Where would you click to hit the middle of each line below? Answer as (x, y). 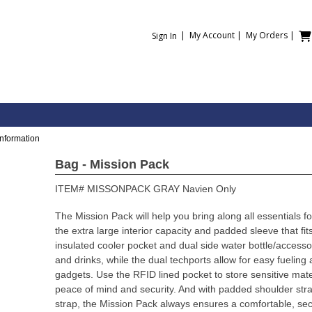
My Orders (267, 35)
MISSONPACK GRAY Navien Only (162, 189)
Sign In (164, 36)
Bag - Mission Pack (112, 164)
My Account (212, 35)
